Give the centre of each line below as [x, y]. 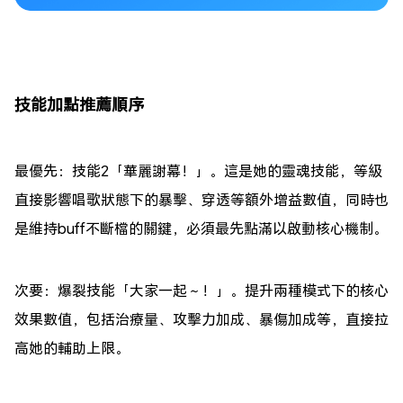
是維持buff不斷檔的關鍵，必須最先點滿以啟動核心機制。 [201, 228]
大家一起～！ [173, 290]
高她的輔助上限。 [72, 347]
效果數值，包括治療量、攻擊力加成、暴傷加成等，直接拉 [201, 318]
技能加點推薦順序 [79, 104]
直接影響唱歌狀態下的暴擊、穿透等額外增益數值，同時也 [201, 199]
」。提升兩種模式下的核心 [302, 290]
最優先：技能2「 [69, 170]
